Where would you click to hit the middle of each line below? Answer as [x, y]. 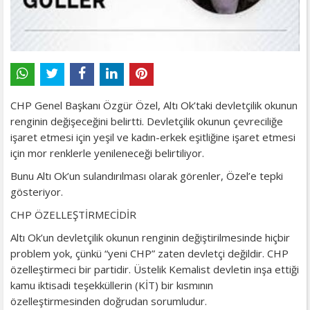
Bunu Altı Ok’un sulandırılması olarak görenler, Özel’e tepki [147, 175]
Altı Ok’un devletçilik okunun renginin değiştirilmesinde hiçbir [150, 237]
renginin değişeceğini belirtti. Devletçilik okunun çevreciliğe [147, 121]
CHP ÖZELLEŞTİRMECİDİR [73, 214]
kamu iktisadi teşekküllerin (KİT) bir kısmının [112, 285]
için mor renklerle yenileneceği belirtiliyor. [107, 153]
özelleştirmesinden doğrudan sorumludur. [110, 301]
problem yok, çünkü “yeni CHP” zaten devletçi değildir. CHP [149, 253]
